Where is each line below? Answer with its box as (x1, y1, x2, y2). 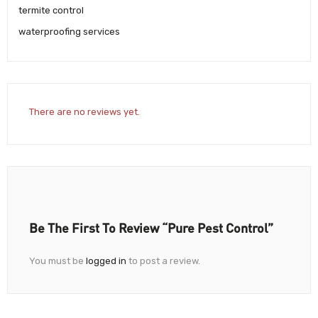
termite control (18, 4, 84, 16)
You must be (29, 256, 86, 267)
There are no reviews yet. (29, 106, 140, 118)
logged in (86, 256, 126, 267)
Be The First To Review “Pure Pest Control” (29, 220, 273, 236)
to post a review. (126, 256, 200, 267)
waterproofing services (18, 26, 120, 37)
